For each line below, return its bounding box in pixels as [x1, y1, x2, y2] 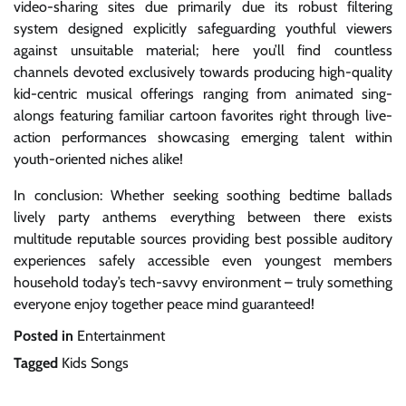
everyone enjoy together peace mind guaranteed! [14, 295, 314, 313]
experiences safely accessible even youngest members [14, 251, 392, 269]
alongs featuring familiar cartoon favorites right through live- [14, 106, 392, 124]
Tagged [14, 353, 62, 372]
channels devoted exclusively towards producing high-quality [14, 63, 392, 81]
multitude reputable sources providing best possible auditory [14, 229, 392, 247]
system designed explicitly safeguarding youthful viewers [14, 19, 392, 37]
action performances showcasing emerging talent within [14, 128, 392, 146]
